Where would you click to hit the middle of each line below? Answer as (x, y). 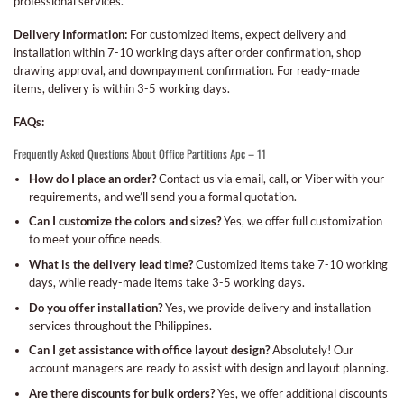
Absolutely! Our (311, 350)
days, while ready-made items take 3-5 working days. (166, 282)
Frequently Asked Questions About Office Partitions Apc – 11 (140, 154)
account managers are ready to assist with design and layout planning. (208, 368)
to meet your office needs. (95, 239)
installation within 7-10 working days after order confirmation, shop (187, 52)
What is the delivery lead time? (110, 264)
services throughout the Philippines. (120, 325)
